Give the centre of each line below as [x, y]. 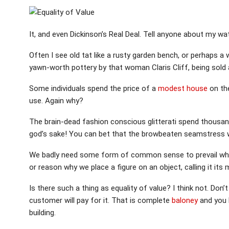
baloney [185, 200]
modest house [183, 88]
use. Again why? [56, 100]
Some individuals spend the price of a [94, 88]
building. [42, 212]
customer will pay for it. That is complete [100, 200]
